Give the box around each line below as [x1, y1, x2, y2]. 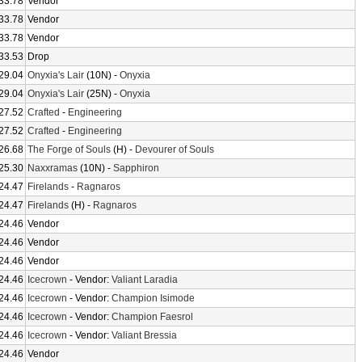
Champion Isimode [112, 293, 195, 304]
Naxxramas [27, 162, 78, 174]
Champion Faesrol [112, 311, 193, 322]
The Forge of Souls [27, 144, 111, 155]
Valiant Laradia [112, 274, 178, 285]
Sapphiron [113, 162, 159, 174]
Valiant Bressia [112, 330, 177, 341]
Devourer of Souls [135, 144, 214, 155]
